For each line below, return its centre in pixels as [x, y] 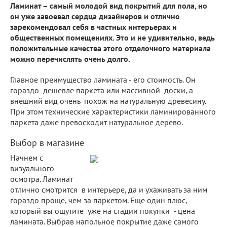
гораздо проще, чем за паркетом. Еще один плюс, [99, 200]
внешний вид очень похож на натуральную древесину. [108, 101]
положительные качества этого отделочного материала [110, 48]
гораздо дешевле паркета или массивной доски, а [102, 90]
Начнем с [27, 157]
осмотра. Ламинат [42, 179]
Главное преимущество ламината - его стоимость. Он [103, 79]
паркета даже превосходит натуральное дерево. [97, 122]
